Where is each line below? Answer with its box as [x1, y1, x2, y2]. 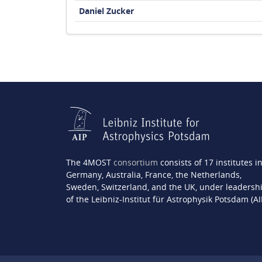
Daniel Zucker [78, 5, 134, 16]
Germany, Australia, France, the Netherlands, [65, 169, 242, 181]
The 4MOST [65, 157, 113, 168]
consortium [113, 157, 158, 168]
